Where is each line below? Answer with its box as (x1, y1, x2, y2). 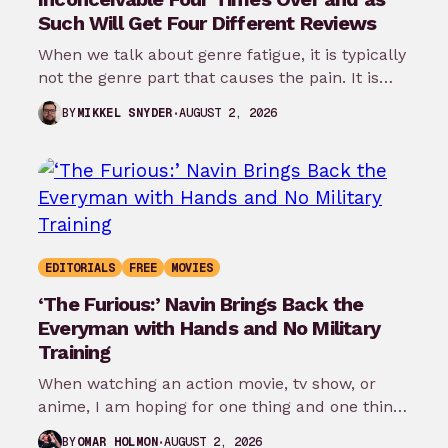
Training (38, 340, 111, 365)
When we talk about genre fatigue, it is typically (38, 45, 406, 65)
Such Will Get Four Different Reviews (38, 11, 377, 36)
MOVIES (171, 260, 213, 277)
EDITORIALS (45, 260, 115, 277)
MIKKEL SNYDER (76, 105, 173, 122)
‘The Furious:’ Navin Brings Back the (38, 292, 364, 317)
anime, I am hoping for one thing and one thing (38, 397, 402, 417)
